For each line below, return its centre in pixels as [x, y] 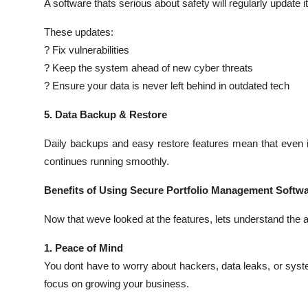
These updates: [79, 32]
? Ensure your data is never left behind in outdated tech [167, 85]
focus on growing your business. [117, 283]
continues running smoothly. [107, 161]
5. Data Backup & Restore [106, 114]
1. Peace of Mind [84, 247]
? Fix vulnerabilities [87, 49]
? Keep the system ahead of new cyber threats [148, 67]
